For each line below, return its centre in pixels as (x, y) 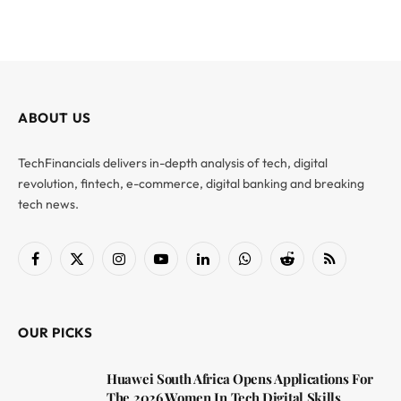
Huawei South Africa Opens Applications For (240, 378)
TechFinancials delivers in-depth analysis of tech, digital (173, 162)
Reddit (304, 266)
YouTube (183, 266)
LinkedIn (226, 266)
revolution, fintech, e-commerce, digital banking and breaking (191, 183)
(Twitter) (99, 285)
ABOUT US (55, 117)
